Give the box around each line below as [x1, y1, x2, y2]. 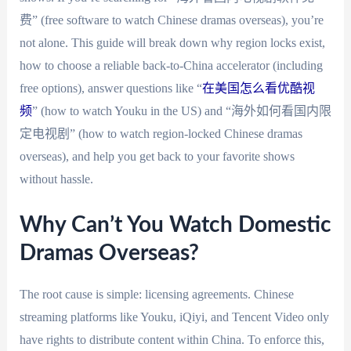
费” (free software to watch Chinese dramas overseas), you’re [19, 13, 324, 27]
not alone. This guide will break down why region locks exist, [19, 36, 325, 49]
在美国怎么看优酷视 [201, 81, 315, 95]
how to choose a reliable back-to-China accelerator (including [19, 59, 323, 72]
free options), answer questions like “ [19, 81, 202, 95]
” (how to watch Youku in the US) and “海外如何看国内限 [31, 104, 331, 118]
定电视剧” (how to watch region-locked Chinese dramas [19, 127, 302, 140]
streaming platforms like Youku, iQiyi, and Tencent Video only [19, 309, 329, 324]
